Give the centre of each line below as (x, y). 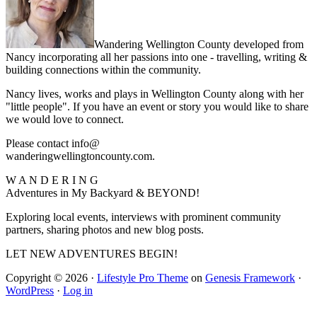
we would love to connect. (65, 119)
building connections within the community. (103, 69)
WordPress (30, 290)
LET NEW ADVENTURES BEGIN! (92, 253)
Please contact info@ (53, 143)
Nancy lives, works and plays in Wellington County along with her (155, 93)
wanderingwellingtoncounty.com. (80, 156)
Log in (78, 290)
